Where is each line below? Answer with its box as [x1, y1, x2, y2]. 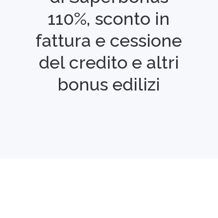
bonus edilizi [57, 73, 161, 94]
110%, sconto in [48, 8, 170, 29]
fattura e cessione [36, 30, 182, 51]
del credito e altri [38, 52, 179, 73]
